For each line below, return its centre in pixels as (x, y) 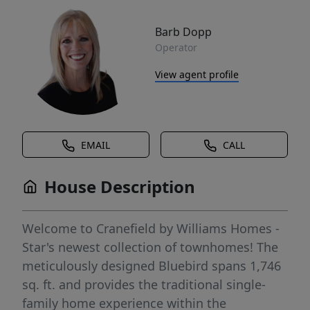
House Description (120, 186)
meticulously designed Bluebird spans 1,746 (152, 266)
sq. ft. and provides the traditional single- (144, 284)
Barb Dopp (183, 31)
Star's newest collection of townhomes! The (150, 247)
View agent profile (197, 74)
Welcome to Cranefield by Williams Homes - (151, 228)
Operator (176, 47)
